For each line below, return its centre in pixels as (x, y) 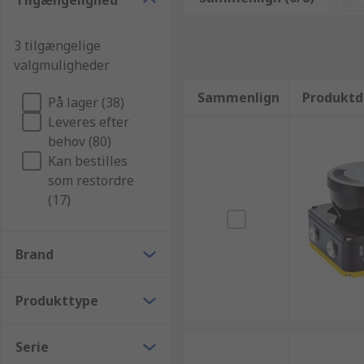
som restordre (91, 180)
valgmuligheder (62, 65)
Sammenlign (238, 97)
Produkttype (57, 301)
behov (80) (80, 141)
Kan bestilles (88, 161)
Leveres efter (89, 122)
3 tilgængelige (57, 45)
